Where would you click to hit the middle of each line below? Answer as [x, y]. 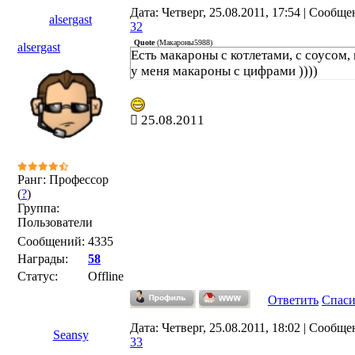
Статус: [38, 276]
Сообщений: [51, 241]
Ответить [293, 300]
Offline [106, 276]
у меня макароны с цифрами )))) [224, 71]
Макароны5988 [185, 42]
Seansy [71, 335]
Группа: [38, 208]
